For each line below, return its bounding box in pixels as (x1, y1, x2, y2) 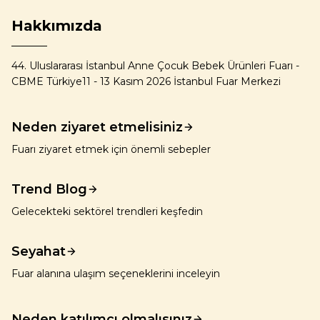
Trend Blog (11, 181, 87, 197)
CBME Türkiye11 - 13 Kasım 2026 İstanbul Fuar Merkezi (11, 75, 281, 88)
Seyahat (11, 244, 66, 259)
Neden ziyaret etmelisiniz (11, 119, 183, 135)
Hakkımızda (11, 17, 102, 34)
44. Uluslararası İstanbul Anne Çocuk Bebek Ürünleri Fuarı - (11, 59, 299, 72)
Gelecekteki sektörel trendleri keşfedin (11, 205, 203, 218)
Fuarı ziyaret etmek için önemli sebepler (11, 143, 211, 156)
